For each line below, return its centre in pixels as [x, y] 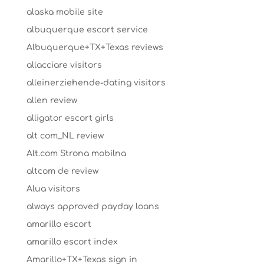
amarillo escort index [72, 242]
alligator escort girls [70, 118]
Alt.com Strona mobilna [76, 154]
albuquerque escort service [87, 30]
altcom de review [62, 171]
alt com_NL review [65, 136]
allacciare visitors [64, 65]
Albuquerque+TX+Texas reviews [95, 47]
